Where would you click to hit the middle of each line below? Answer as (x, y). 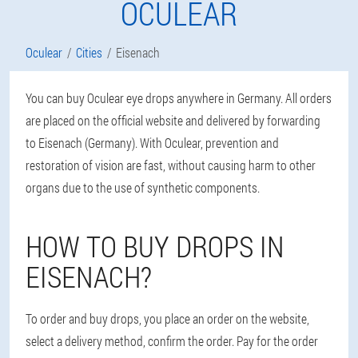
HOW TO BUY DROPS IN (155, 246)
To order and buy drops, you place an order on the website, (167, 318)
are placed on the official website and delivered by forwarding (173, 120)
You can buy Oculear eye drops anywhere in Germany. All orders (179, 98)
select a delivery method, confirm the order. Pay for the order (172, 341)
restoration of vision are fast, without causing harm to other (171, 165)
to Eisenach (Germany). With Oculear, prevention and (152, 143)
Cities (89, 52)
